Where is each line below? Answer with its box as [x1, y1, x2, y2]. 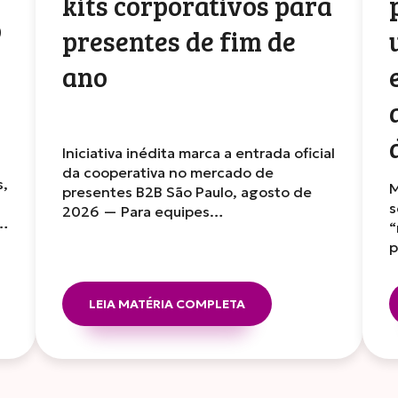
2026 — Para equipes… [62, 203, 224, 220]
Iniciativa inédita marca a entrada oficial [62, 144, 335, 162]
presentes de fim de [62, 23, 296, 59]
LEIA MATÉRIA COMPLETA [89, 295, 245, 312]
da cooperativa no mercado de [62, 163, 274, 181]
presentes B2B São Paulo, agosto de [62, 183, 312, 201]
